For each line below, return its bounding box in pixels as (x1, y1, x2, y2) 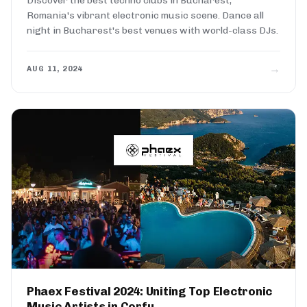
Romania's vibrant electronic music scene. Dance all (27, 9, 264, 21)
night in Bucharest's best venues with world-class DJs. (27, 24, 278, 36)
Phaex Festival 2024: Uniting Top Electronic (27, 284, 273, 298)
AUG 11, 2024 (27, 64, 83, 74)
